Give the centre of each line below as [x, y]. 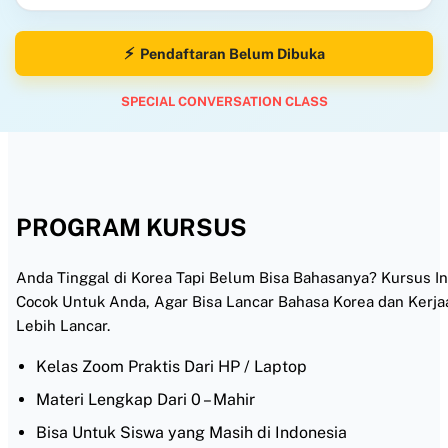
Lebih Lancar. [63, 325]
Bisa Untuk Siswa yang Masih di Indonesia [191, 432]
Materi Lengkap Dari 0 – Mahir [145, 399]
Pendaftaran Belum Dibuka [232, 53]
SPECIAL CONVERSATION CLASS [224, 101]
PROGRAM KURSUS [131, 226]
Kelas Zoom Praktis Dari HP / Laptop [171, 366]
